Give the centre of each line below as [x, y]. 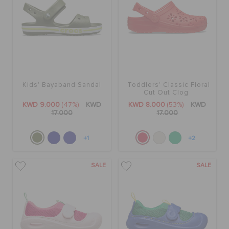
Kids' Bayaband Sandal [62, 85]
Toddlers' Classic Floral [168, 85]
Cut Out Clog [166, 93]
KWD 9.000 [41, 105]
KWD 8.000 [147, 105]
